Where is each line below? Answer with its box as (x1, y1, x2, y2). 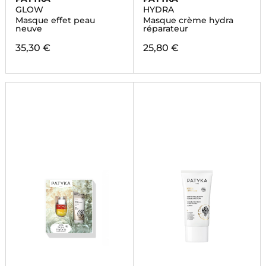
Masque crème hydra (142, 15, 233, 26)
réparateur (142, 23, 188, 34)
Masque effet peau (15, 15, 95, 26)
